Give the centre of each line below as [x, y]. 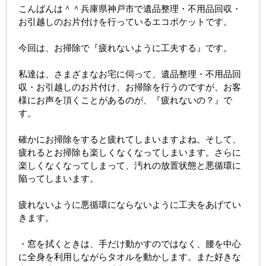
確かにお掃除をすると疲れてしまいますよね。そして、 [130, 140]
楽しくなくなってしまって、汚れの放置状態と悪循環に [130, 166]
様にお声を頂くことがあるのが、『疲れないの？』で [125, 100]
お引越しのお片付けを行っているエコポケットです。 [125, 22]
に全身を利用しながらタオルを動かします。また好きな [130, 257]
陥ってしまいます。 [58, 179]
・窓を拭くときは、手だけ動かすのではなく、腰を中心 [130, 244]
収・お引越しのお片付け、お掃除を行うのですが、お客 [130, 87]
